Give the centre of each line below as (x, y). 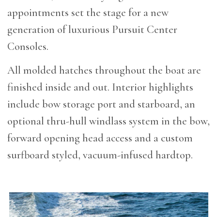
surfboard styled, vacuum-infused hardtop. (100, 155)
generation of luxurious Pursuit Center (92, 30)
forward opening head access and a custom (100, 138)
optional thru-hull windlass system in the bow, (108, 121)
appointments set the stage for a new (88, 13)
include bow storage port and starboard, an (101, 104)
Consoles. (28, 46)
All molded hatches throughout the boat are (104, 70)
